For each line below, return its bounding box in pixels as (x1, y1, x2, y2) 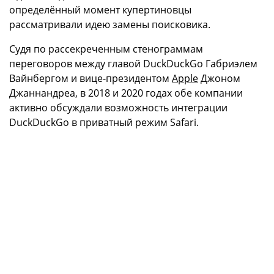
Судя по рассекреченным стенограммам (9, 42, 203, 56)
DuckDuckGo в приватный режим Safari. (9, 116, 199, 130)
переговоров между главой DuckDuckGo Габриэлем (9, 57, 257, 71)
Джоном (198, 72, 240, 86)
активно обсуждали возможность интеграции (9, 101, 228, 115)
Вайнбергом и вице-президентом (9, 72, 172, 86)
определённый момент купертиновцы (9, 3, 191, 17)
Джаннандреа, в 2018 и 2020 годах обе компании (9, 86, 243, 100)
